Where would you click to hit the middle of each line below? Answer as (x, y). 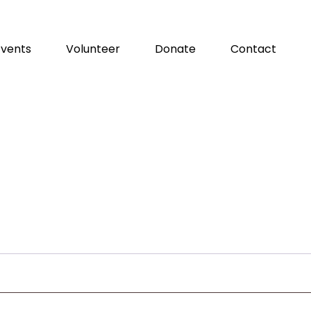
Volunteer (93, 49)
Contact (253, 49)
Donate (175, 49)
